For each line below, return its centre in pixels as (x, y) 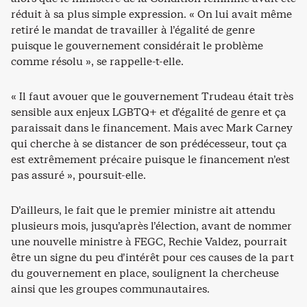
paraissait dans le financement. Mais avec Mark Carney (152, 127)
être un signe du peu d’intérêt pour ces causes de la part (152, 257)
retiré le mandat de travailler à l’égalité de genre (133, 29)
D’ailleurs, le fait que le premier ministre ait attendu (143, 210)
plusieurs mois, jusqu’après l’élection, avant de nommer (151, 225)
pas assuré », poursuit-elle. (78, 175)
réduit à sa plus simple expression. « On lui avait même (151, 14)
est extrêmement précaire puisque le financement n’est (150, 159)
